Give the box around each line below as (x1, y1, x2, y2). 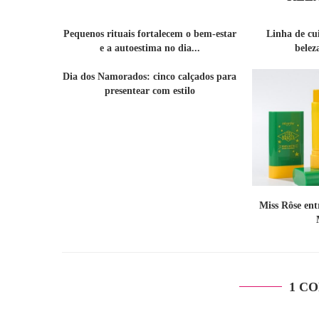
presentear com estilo (104, 85, 195, 97)
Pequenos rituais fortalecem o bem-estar (63, 28, 236, 40)
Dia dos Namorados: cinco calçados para (63, 71, 237, 83)
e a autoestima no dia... (99, 43, 200, 54)
